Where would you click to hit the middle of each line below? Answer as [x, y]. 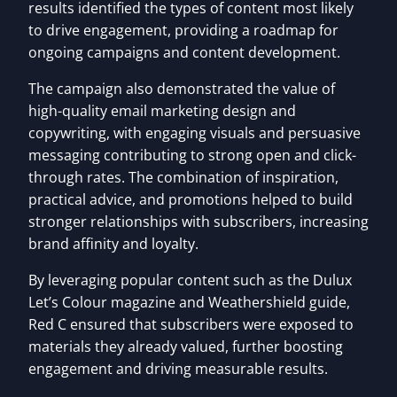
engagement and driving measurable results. [178, 368]
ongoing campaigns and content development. [184, 52]
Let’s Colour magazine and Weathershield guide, [189, 302]
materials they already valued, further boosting [186, 346]
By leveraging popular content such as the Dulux [190, 280]
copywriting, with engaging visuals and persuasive [195, 132]
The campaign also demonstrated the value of [182, 88]
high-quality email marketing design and [162, 110]
